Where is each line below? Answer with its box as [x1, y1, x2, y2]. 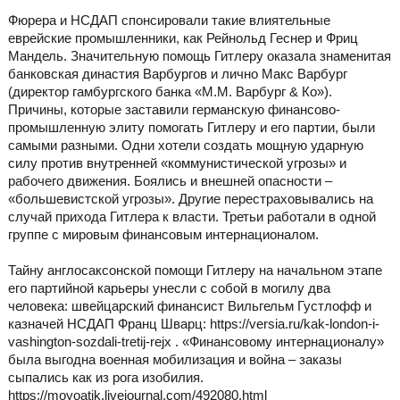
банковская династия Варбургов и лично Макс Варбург [7, 66, 347, 82]
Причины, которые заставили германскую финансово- [7, 102, 340, 118]
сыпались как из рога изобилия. [7, 370, 204, 386]
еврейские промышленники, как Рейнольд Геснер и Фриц [7, 30, 358, 46]
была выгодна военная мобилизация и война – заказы [7, 352, 342, 368]
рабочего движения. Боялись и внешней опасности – [7, 173, 332, 189]
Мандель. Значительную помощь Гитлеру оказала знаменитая [7, 48, 391, 64]
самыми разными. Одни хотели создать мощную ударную [7, 137, 363, 154]
